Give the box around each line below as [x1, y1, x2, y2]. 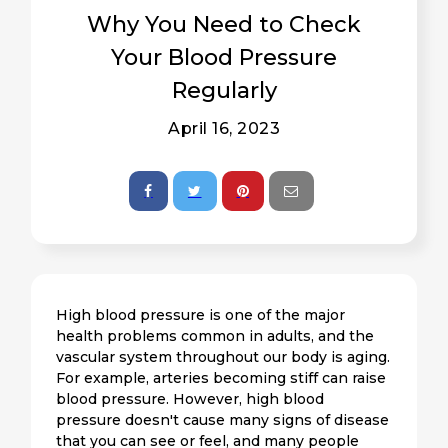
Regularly [171, 76, 277, 104]
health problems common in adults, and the [56, 326, 375, 345]
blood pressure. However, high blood [56, 389, 325, 408]
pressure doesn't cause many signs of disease [56, 410, 390, 429]
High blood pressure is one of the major [56, 305, 346, 324]
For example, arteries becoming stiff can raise [56, 368, 387, 387]
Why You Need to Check [87, 10, 361, 38]
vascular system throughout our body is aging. [56, 347, 391, 366]
